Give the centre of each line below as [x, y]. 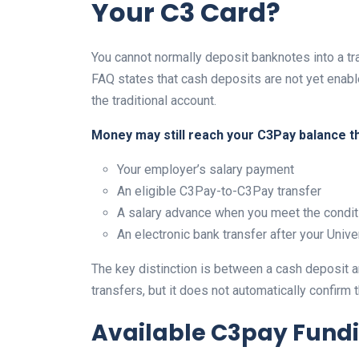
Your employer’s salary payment [206, 170]
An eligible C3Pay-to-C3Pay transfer [219, 192]
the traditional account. [154, 101]
